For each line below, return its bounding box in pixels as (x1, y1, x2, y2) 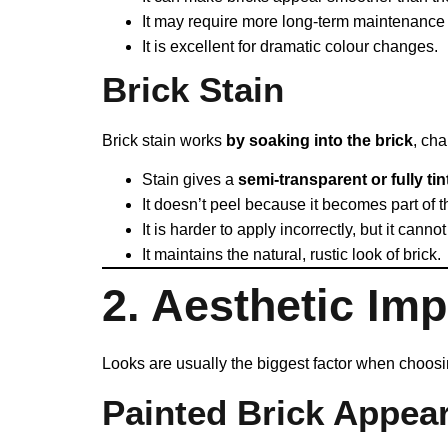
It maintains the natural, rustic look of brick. (142, 245, 441, 263)
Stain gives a (142, 170, 238, 188)
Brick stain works (102, 131, 226, 149)
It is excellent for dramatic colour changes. (142, 37, 438, 55)
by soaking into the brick (226, 131, 413, 149)
